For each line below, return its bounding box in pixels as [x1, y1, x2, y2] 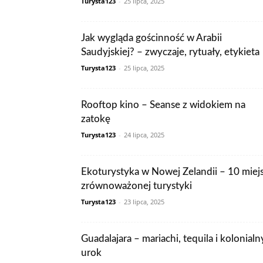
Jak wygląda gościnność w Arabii [81, 33, 222, 43]
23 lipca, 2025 [124, 197, 164, 206]
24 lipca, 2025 [124, 130, 164, 139]
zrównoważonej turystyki [81, 181, 192, 191]
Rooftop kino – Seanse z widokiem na [81, 100, 245, 110]
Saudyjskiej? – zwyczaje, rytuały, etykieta [81, 47, 259, 57]
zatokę [81, 114, 110, 124]
